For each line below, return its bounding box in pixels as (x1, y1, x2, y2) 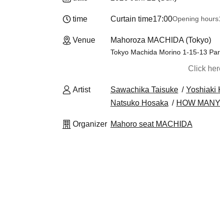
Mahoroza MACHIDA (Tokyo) (110, 36, 211, 44)
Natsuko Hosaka (110, 99, 168, 107)
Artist (73, 85, 90, 94)
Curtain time (110, 15, 153, 23)
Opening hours (172, 15, 219, 23)
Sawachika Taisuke (110, 85, 178, 94)
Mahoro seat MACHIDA (110, 120, 192, 128)
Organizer (73, 120, 107, 128)
